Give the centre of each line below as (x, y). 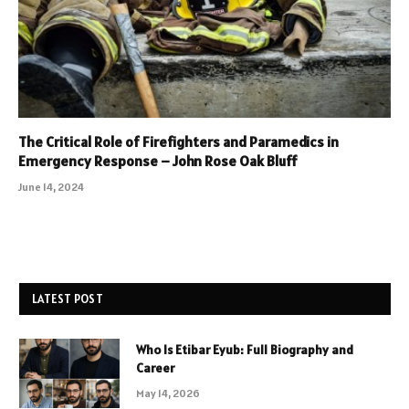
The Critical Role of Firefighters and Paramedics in (178, 141)
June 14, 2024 (51, 186)
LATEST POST (68, 299)
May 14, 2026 (168, 393)
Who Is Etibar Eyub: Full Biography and (245, 349)
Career (155, 367)
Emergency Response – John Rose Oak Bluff (157, 160)
